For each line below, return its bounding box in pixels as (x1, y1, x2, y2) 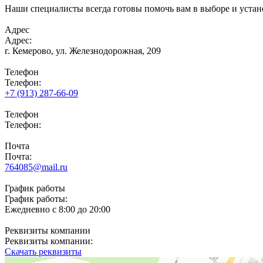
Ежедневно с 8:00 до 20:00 (5, 204, 110, 215)
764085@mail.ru (5, 162, 68, 173)
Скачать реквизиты (5, 247, 82, 257)
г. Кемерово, (5, 46, 53, 56)
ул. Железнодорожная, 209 (53, 46, 161, 56)
